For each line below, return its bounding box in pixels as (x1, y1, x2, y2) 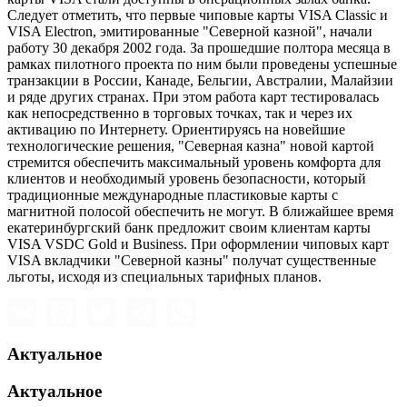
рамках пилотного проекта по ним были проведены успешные (7, 56, 397, 73)
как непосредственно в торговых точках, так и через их (7, 105, 352, 122)
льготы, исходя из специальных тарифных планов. (7, 269, 322, 285)
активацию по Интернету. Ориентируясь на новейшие (7, 122, 345, 138)
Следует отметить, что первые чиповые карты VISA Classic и (7, 7, 388, 24)
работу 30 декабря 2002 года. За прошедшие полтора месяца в (7, 40, 391, 56)
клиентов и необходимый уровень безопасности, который (7, 171, 366, 187)
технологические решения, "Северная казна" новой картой (7, 138, 374, 154)
